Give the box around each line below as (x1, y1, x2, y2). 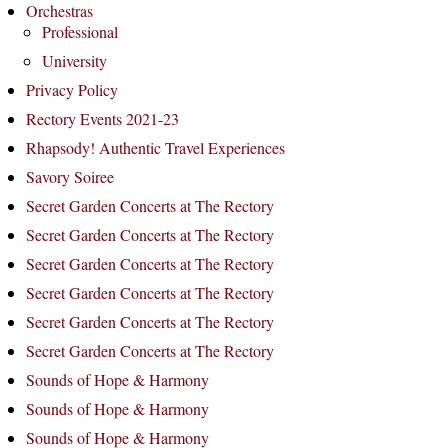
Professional (42, 21, 118, 42)
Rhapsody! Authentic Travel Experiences (26, 137, 285, 158)
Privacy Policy (26, 79, 118, 100)
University (42, 50, 107, 71)
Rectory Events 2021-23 (26, 108, 179, 129)
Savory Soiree (26, 166, 114, 187)
